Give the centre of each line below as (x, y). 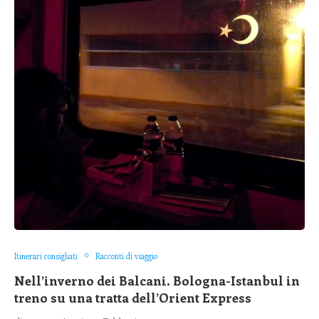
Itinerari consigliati (46, 256)
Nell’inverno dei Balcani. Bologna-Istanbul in (157, 280)
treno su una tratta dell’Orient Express (133, 297)
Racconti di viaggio (126, 256)
